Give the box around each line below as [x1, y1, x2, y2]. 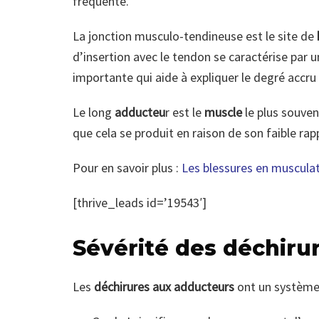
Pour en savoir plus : [73, 159, 182, 177]
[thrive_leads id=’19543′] [73, 194, 206, 211]
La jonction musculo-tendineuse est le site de [73, 28, 314, 45]
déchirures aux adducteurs [91, 278, 234, 296]
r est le [165, 104, 204, 121]
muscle [204, 104, 242, 121]
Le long [73, 104, 115, 121]
